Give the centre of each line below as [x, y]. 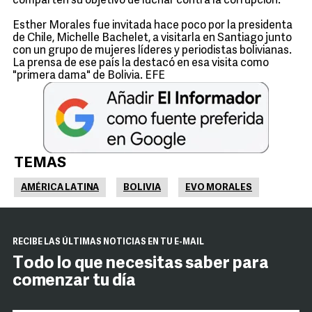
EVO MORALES [219, 188]
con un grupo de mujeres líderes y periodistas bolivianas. [152, 51]
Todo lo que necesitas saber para [141, 264]
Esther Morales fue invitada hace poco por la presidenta [153, 26]
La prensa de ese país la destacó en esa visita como [141, 63]
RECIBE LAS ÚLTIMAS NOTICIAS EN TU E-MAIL [108, 242]
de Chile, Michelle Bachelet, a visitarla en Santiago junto [152, 38]
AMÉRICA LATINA [60, 188]
